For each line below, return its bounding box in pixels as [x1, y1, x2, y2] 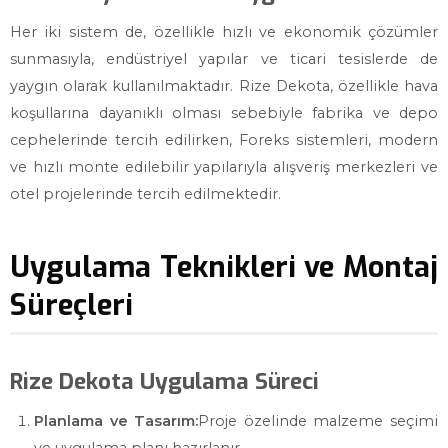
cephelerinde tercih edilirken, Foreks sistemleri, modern [10, 131, 438, 149]
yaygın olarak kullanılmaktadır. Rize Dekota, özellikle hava [10, 77, 438, 95]
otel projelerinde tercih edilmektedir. [10, 185, 281, 203]
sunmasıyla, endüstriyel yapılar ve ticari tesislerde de [10, 50, 438, 68]
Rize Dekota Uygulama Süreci [10, 367, 319, 396]
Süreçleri [10, 286, 133, 324]
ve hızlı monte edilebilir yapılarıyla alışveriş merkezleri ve [10, 158, 438, 176]
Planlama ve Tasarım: [34, 412, 199, 430]
